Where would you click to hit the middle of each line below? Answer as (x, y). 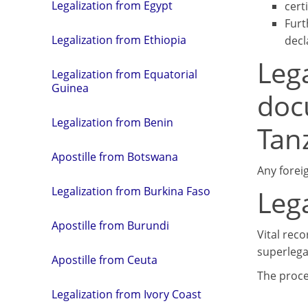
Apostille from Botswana (115, 157)
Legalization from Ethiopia (119, 40)
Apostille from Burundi (110, 226)
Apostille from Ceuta (104, 260)
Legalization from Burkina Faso (131, 191)
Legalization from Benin (112, 123)
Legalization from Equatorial (124, 75)
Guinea (70, 88)
